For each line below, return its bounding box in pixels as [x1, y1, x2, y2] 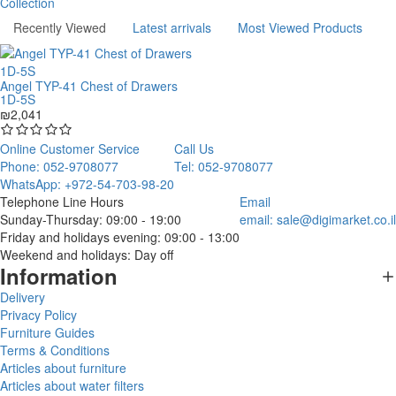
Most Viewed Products [238, 19, 362, 37]
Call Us [174, 140, 214, 158]
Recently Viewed [13, 19, 106, 37]
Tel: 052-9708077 [174, 157, 273, 176]
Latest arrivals [133, 19, 211, 37]
